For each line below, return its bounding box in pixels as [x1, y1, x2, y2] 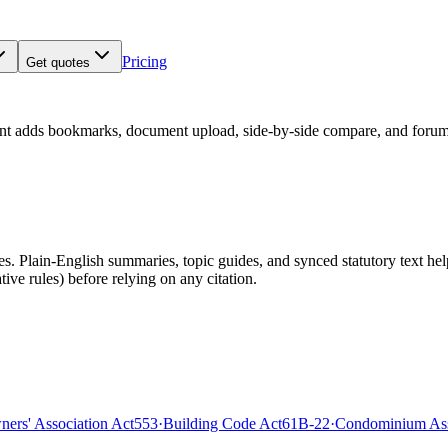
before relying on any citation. [68, 270, 257, 287]
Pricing [122, 53, 167, 70]
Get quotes [26, 55, 90, 70]
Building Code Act [163, 415, 282, 432]
